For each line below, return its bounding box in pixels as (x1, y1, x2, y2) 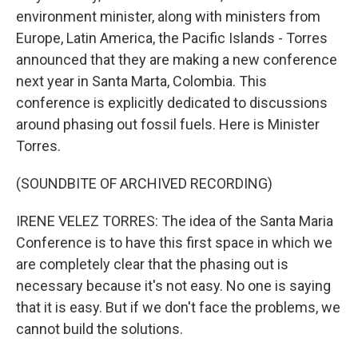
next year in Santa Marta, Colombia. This (16, 73, 267, 89)
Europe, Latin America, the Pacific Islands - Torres (16, 30, 328, 46)
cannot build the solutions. (16, 320, 183, 337)
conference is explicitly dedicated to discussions (16, 94, 328, 111)
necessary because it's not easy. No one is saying (16, 277, 331, 294)
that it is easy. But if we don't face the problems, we (16, 299, 340, 316)
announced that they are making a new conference (16, 51, 337, 68)
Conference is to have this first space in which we (16, 234, 332, 251)
